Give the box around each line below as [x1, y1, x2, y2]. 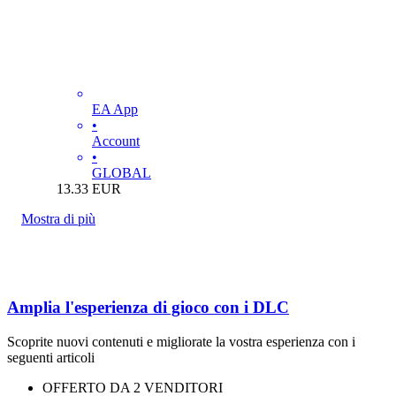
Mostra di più [21, 210, 95, 226]
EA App [92, 101, 138, 117]
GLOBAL [92, 164, 151, 180]
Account [92, 133, 140, 148]
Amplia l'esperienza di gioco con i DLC [7, 298, 289, 317]
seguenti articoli [7, 350, 95, 366]
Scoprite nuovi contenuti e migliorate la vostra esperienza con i [7, 334, 355, 350]
